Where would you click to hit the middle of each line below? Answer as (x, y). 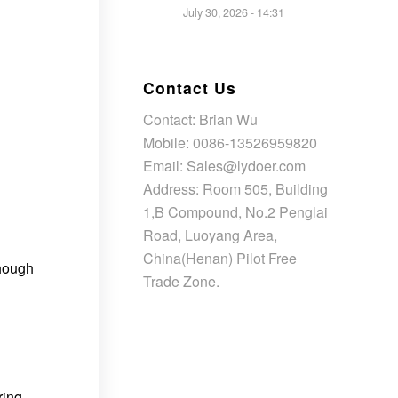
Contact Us (190, 88)
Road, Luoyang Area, (210, 235)
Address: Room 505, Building (235, 188)
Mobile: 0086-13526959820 (230, 142)
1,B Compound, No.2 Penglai (235, 211)
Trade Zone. (181, 281)
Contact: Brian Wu (200, 119)
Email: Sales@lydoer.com (224, 165)
